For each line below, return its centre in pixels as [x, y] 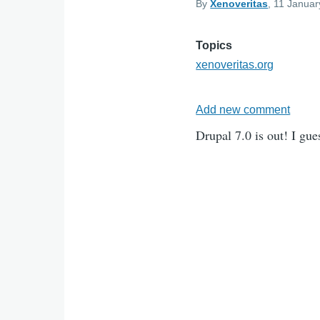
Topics [214, 45]
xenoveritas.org [235, 65]
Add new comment [243, 110]
